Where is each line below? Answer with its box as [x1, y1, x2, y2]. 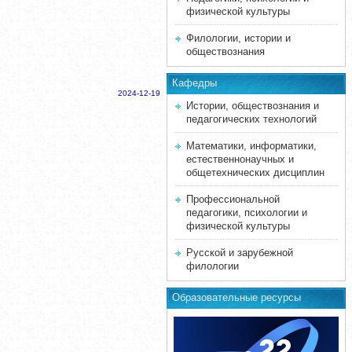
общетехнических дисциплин [186, 167, 324, 178]
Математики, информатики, [186, 140, 317, 152]
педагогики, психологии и [186, 207, 307, 218]
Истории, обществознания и [186, 100, 319, 112]
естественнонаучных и [186, 153, 294, 165]
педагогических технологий [186, 113, 317, 125]
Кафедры [172, 77, 217, 89]
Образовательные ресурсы [172, 291, 301, 303]
